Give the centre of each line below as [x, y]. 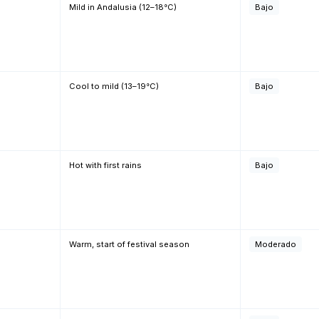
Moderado [276, 244]
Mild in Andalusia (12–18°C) [123, 7]
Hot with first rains [105, 165]
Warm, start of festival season [129, 244]
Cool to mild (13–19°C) [114, 86]
